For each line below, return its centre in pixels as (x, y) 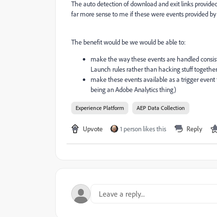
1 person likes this (143, 129)
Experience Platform (100, 108)
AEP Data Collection (161, 108)
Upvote (93, 129)
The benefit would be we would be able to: (128, 42)
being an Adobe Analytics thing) (133, 90)
